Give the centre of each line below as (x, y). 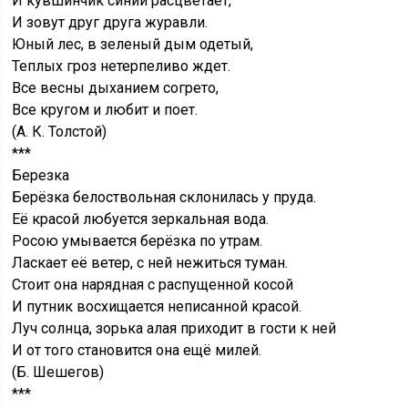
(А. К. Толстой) (60, 132)
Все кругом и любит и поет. (105, 110)
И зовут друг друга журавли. (110, 23)
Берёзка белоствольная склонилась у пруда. (164, 198)
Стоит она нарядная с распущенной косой (153, 285)
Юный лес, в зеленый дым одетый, (133, 45)
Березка (41, 176)
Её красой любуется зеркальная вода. (141, 219)
